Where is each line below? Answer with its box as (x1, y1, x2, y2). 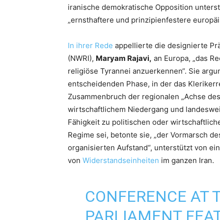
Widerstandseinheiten (82, 156, 159, 165)
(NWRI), (68, 54, 96, 63)
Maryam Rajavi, (96, 54, 152, 63)
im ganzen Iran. (159, 156, 214, 165)
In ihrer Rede (68, 41, 113, 51)
